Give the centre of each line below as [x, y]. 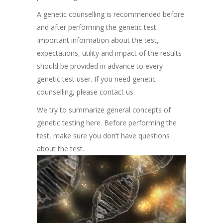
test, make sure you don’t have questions [103, 135]
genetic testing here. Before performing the [107, 122]
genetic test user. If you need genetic [96, 79]
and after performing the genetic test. [97, 27]
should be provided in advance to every [100, 66]
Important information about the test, [98, 40]
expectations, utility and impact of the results [109, 53]
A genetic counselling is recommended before [111, 14]
